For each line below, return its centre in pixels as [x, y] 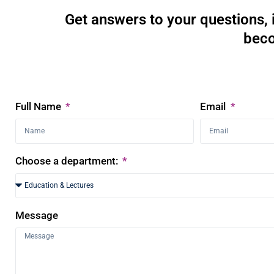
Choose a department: [68, 161]
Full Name [39, 106]
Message [37, 215]
